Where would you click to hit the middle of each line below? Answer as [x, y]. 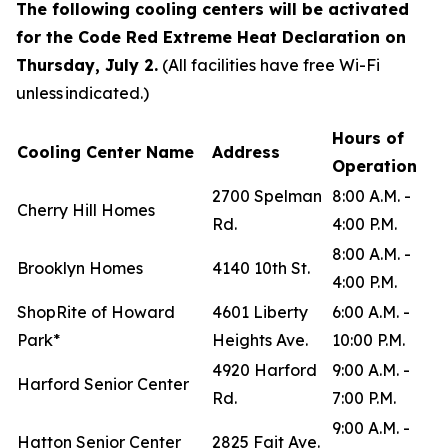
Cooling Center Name [109, 152]
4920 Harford [264, 370]
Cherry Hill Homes [89, 210]
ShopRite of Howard [96, 312]
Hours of [368, 138]
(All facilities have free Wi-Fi [271, 65]
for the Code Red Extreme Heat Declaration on [211, 37]
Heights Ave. [260, 340]
